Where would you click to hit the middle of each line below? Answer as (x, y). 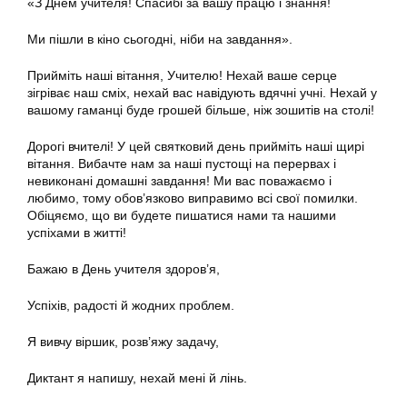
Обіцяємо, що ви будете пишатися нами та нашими (182, 216)
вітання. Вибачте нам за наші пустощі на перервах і (182, 164)
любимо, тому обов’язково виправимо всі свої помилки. (193, 199)
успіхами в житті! (77, 233)
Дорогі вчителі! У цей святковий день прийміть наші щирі (196, 147)
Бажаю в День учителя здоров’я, (124, 269)
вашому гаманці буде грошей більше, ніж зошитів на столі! (201, 110)
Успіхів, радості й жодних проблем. (131, 306)
